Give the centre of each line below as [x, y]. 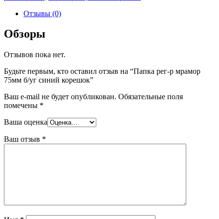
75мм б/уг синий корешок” [49, 80]
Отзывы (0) [42, 13]
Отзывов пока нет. [35, 55]
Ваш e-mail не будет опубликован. [60, 97]
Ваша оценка [26, 122]
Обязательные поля [150, 97]
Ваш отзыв [23, 139]
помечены [22, 106]
